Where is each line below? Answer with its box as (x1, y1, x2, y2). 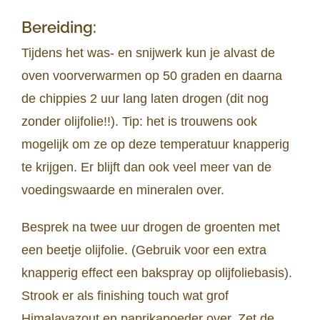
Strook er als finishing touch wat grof (21, 289, 229, 304)
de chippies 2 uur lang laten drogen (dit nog (21, 91, 269, 106)
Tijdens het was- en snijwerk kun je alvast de (21, 46, 275, 61)
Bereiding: (21, 17, 96, 36)
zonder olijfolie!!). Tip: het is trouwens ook (21, 114, 257, 129)
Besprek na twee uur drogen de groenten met (21, 220, 280, 235)
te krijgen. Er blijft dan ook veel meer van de (21, 160, 271, 175)
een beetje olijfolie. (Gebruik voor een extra (21, 243, 266, 258)
